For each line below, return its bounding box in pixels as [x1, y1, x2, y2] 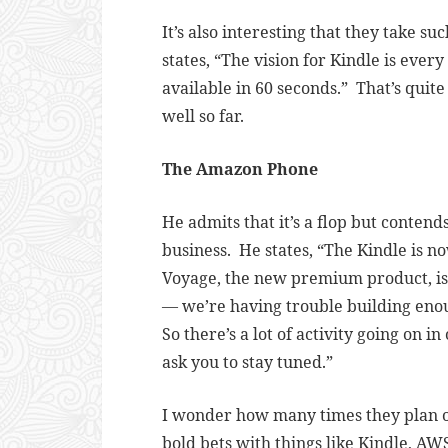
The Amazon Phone [162, 158, 318, 180]
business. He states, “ [162, 239, 324, 261]
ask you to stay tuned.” [162, 351, 333, 373]
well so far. [162, 105, 248, 127]
